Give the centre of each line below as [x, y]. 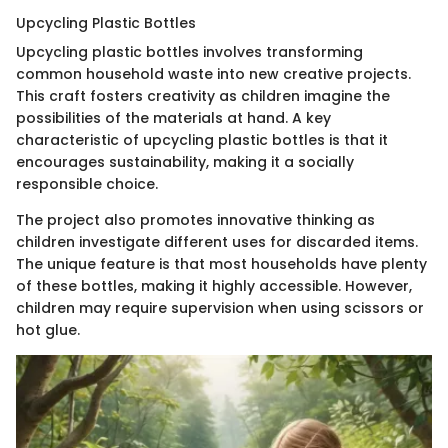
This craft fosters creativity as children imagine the [203, 96]
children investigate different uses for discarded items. [217, 242]
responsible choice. [87, 184]
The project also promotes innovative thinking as [195, 220]
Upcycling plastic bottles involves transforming [189, 52]
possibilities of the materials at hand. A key [173, 118]
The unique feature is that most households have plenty [221, 264]
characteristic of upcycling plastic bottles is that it [202, 140]
